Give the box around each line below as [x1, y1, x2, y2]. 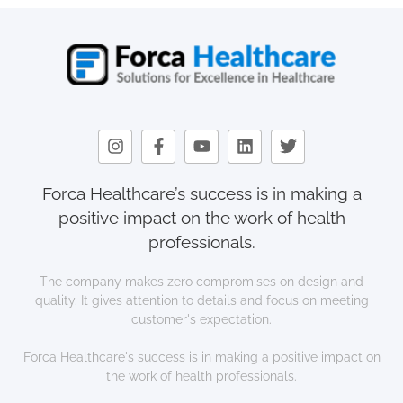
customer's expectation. [131, 311, 272, 327]
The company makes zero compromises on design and [40, 273, 363, 289]
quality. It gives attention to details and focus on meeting [34, 292, 369, 308]
